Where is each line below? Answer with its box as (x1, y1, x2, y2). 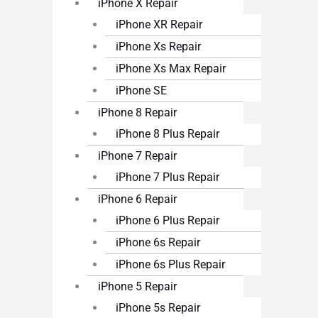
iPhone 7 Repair (98, 149, 177, 163)
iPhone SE (115, 84, 167, 98)
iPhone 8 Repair (98, 106, 177, 120)
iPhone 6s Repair (115, 236, 200, 250)
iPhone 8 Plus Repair (115, 127, 219, 141)
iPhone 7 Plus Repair (115, 170, 219, 185)
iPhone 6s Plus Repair (115, 258, 225, 272)
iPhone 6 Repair (98, 192, 177, 207)
